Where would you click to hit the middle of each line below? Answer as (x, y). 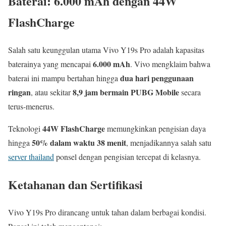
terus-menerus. (31, 106)
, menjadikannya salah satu (169, 143)
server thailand (31, 157)
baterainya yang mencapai (50, 64)
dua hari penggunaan (157, 78)
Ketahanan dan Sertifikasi (75, 185)
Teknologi (25, 129)
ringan (19, 92)
